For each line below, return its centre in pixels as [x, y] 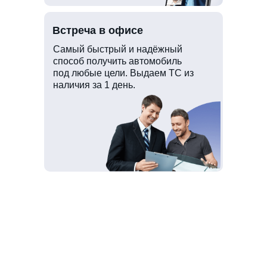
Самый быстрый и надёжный [118, 49]
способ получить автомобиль [117, 61]
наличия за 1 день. [94, 85]
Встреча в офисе [98, 30]
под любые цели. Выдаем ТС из [123, 73]
